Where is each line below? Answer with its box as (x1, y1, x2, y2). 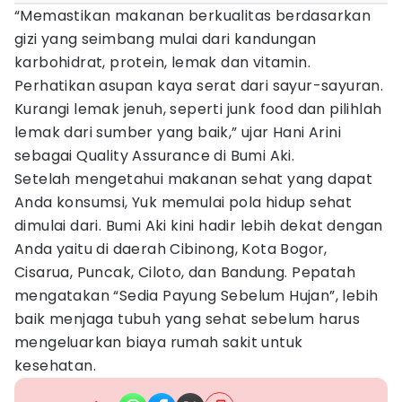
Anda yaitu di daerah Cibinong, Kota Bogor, (14, 239, 328, 259)
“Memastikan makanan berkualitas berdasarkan (14, 5, 371, 26)
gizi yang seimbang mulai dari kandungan (14, 29, 317, 49)
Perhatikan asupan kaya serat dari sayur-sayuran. (14, 75, 384, 96)
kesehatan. (14, 355, 97, 376)
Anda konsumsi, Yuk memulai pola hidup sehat (14, 192, 353, 213)
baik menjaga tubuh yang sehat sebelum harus (14, 309, 361, 329)
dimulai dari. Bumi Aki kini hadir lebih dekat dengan (14, 215, 383, 236)
